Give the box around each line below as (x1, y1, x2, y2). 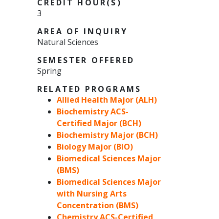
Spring (37, 66, 62, 77)
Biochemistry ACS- (57, 106, 129, 117)
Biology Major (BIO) (57, 141, 133, 153)
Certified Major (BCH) (57, 118, 141, 129)
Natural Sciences (37, 37, 98, 48)
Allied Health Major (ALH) (57, 94, 157, 106)
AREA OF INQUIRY (37, 26, 128, 37)
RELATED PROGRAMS (37, 84, 142, 95)
